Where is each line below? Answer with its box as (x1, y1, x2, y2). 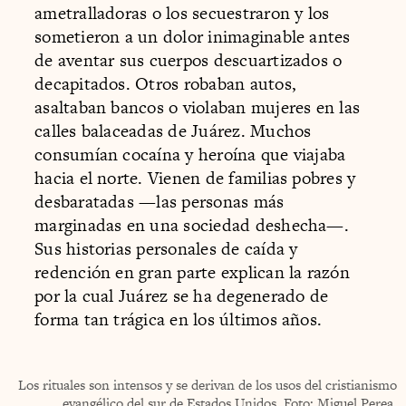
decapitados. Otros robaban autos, (34, 71, 297, 96)
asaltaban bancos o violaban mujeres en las (34, 94, 361, 120)
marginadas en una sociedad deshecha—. (34, 212, 349, 237)
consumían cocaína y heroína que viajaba (34, 141, 346, 167)
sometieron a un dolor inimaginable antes (34, 24, 351, 49)
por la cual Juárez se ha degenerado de (34, 283, 329, 308)
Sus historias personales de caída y (34, 236, 298, 261)
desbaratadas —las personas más (34, 188, 285, 214)
